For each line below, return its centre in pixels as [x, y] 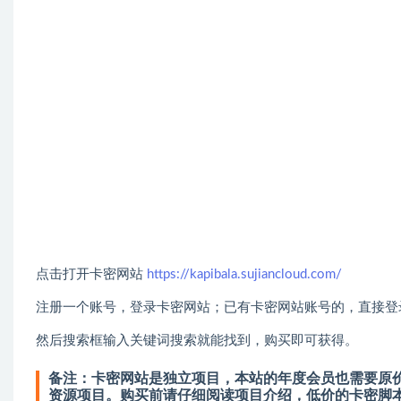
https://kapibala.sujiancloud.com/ [244, 275]
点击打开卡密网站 [91, 275]
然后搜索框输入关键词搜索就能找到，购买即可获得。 [197, 341]
